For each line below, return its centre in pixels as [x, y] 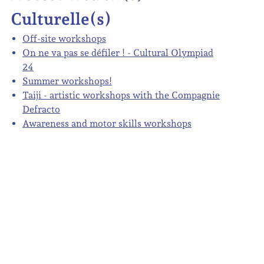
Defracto [41, 109]
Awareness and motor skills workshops [107, 123]
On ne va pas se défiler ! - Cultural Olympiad [118, 53]
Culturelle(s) [61, 19]
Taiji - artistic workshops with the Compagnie [121, 95]
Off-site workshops [64, 39]
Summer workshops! [67, 81]
